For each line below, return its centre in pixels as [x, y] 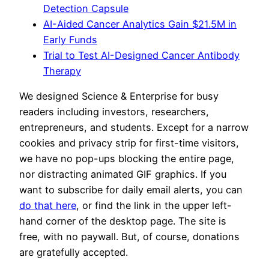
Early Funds [70, 40]
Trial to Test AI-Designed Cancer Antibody [141, 56]
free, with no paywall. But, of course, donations [129, 237]
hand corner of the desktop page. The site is [123, 221]
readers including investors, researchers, [114, 112]
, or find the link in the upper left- [154, 206]
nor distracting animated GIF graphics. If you [123, 174]
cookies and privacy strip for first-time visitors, [129, 143]
